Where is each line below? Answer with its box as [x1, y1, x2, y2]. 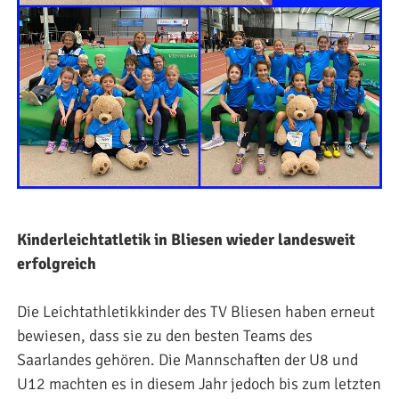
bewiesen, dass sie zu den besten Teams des [17, 325, 313, 346]
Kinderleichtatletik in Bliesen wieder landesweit [17, 229, 355, 249]
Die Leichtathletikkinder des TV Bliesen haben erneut [17, 301, 375, 322]
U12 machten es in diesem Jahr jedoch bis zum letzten [17, 373, 381, 394]
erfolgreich [17, 253, 96, 273]
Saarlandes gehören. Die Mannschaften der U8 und [17, 349, 358, 370]
